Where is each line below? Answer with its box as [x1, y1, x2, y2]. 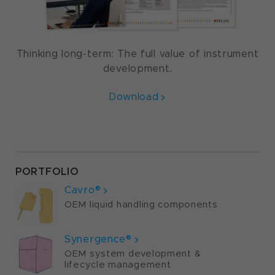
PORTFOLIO [15, 165, 79, 179]
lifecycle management [64, 259, 171, 271]
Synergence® [64, 233, 132, 246]
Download [108, 91, 159, 103]
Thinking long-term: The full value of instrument [16, 48, 259, 60]
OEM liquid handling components [64, 199, 218, 211]
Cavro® [64, 184, 101, 196]
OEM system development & [64, 248, 201, 260]
